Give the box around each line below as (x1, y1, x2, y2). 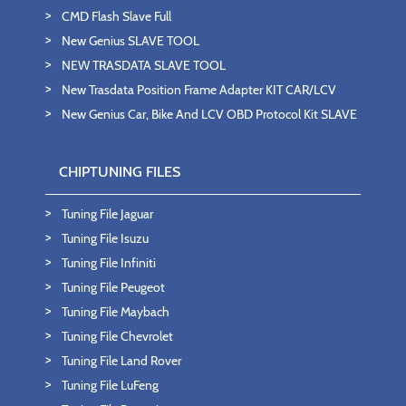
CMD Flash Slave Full (62, 7, 171, 24)
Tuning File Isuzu (62, 229, 149, 246)
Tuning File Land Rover (62, 352, 181, 369)
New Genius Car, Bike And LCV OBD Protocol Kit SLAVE (62, 105, 357, 122)
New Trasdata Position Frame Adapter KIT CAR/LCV (62, 81, 336, 98)
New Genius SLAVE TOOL (62, 32, 199, 49)
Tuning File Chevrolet (62, 327, 173, 344)
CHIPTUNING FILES (59, 162, 180, 180)
